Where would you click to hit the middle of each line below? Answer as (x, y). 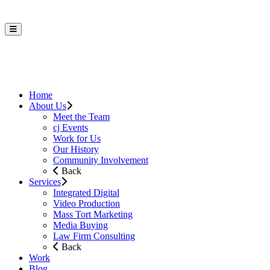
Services (45, 182)
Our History (76, 149)
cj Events (71, 128)
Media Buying (80, 225)
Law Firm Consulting (94, 236)
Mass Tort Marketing (93, 215)
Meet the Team (81, 117)
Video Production (86, 204)
